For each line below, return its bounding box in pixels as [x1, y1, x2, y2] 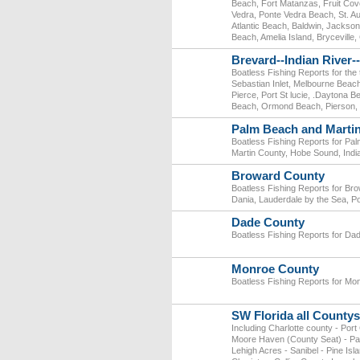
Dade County [231, 216, 305, 229]
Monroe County [231, 263, 319, 276]
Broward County [231, 170, 325, 182]
